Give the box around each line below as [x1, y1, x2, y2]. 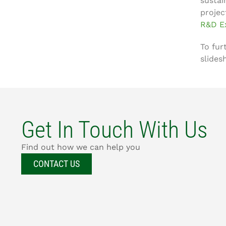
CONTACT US [33, 158, 80, 169]
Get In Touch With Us [21, 116, 208, 143]
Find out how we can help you [21, 142, 140, 152]
